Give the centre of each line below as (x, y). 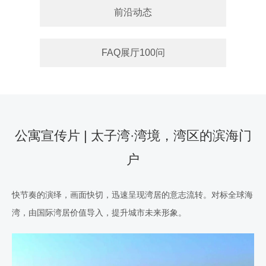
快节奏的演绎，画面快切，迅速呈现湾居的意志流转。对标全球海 (132, 195)
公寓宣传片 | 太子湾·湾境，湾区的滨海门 (133, 136)
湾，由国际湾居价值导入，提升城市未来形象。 (99, 213)
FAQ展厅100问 (133, 53)
